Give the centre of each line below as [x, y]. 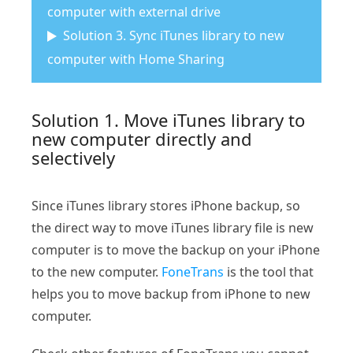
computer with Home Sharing [136, 59]
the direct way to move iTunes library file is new [173, 227]
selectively [73, 157]
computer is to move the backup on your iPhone [176, 249]
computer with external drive [134, 11]
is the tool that [269, 271]
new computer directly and [142, 138]
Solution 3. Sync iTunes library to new [174, 35]
